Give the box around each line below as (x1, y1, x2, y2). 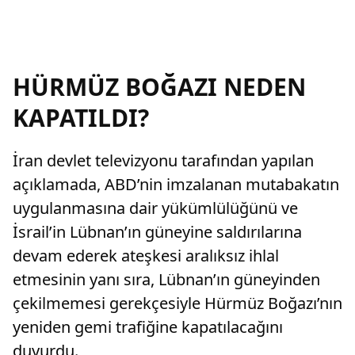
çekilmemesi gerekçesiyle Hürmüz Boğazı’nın (13, 292, 342, 314)
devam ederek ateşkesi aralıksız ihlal (13, 245, 279, 266)
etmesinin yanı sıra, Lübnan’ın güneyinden (13, 269, 320, 290)
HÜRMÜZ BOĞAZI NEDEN (13, 71, 306, 103)
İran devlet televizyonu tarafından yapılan (13, 150, 314, 171)
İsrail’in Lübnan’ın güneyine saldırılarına (13, 221, 302, 242)
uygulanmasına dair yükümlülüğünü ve (13, 197, 298, 219)
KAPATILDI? (13, 101, 149, 134)
